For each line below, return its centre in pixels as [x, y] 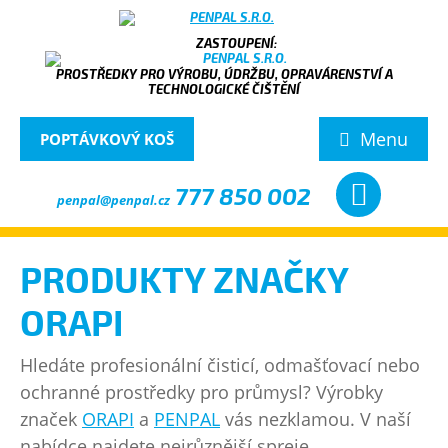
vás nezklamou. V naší [315, 419]
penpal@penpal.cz [113, 200]
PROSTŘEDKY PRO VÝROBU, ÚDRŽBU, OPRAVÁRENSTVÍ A [224, 74]
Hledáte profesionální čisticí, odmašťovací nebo [220, 365]
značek [51, 419]
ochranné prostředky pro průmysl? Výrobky [201, 392]
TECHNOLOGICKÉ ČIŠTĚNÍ [224, 89]
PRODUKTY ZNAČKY [184, 278]
